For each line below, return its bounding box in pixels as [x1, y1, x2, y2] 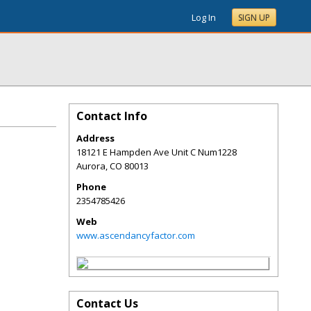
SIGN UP [238, 12, 270, 24]
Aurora [76, 160, 106, 172]
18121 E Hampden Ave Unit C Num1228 [76, 146, 237, 158]
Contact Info [76, 108, 147, 124]
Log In [192, 11, 216, 24]
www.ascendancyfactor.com [76, 229, 195, 242]
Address [76, 132, 115, 144]
